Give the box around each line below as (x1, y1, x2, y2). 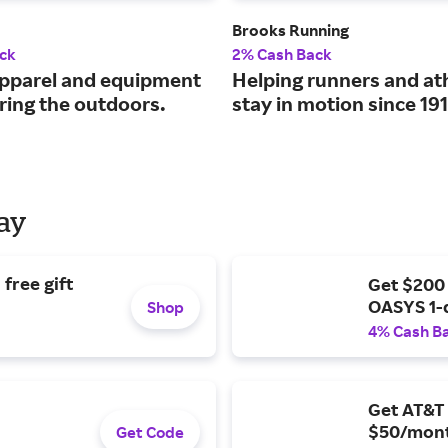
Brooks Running (232, 20, 349, 41)
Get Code (116, 421, 184, 442)
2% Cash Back (232, 44, 332, 65)
